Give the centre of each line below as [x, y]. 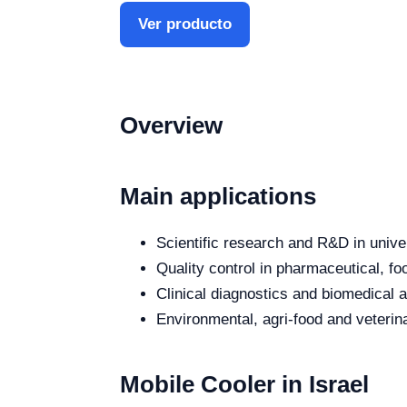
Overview [171, 125]
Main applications [218, 196]
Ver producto [185, 24]
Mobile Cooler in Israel [244, 384]
